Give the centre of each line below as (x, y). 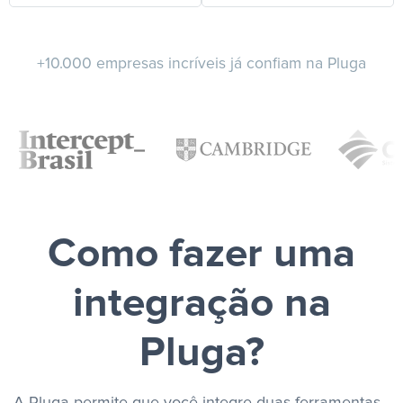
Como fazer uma (201, 255)
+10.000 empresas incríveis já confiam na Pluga (201, 64)
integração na (201, 304)
